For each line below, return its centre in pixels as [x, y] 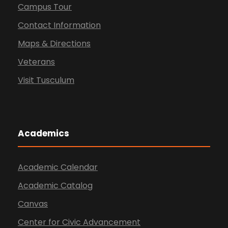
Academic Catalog [55, 186]
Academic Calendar [58, 167]
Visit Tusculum [46, 80]
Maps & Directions [54, 44]
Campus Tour [45, 7]
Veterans [36, 62]
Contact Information [59, 25]
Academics [44, 134]
